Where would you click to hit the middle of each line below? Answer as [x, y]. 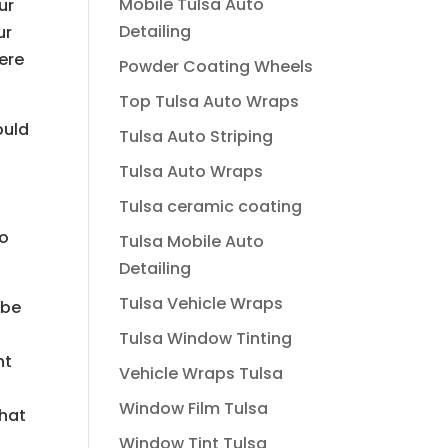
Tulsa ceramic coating [211, 206]
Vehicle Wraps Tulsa [201, 373]
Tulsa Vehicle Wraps [201, 303]
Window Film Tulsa [194, 408]
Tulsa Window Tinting [206, 338]
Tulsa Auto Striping [196, 136]
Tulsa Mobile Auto [192, 241]
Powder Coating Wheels [216, 66]
